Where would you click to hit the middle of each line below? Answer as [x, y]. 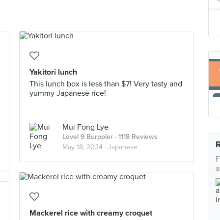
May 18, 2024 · [85, 147]
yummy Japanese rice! [68, 93]
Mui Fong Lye [85, 127]
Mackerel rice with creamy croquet [91, 213]
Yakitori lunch [53, 72]
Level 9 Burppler [88, 137]
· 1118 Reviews [135, 137]
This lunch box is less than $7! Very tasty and [106, 84]
